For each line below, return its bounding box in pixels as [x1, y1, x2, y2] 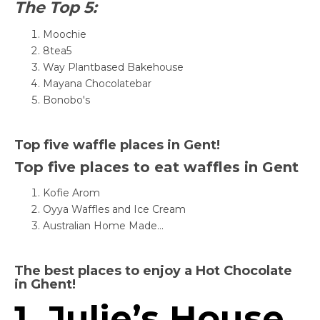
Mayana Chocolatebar [43, 76, 151, 90]
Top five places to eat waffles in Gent [14, 159, 299, 176]
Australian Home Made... [43, 219, 164, 233]
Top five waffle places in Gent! [14, 136, 220, 153]
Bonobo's [43, 93, 93, 106]
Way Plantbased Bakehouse [43, 60, 186, 74]
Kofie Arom [43, 186, 100, 200]
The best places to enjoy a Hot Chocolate [14, 263, 292, 279]
